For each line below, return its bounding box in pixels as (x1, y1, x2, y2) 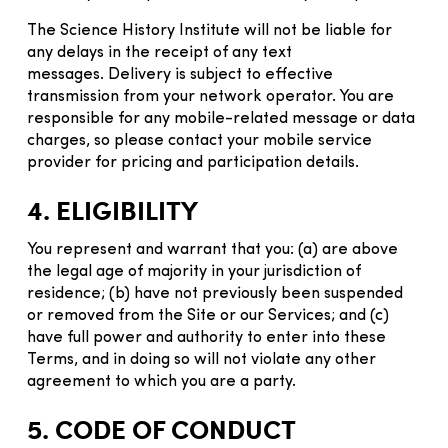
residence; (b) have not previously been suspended (27, 285, 403, 302)
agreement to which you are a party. (27, 373, 296, 390)
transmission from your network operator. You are (27, 88, 394, 105)
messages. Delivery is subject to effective (27, 66, 333, 83)
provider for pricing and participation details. (27, 154, 359, 171)
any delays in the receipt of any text (27, 44, 292, 61)
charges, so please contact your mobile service (27, 132, 372, 149)
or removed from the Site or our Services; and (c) (27, 307, 389, 324)
